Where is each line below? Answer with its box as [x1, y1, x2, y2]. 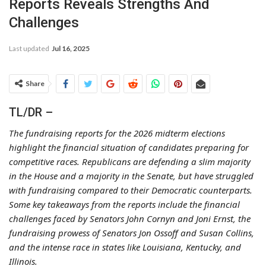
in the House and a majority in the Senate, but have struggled [9, 169, 254, 182]
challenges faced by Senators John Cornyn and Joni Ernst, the [9, 212, 251, 224]
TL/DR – [9, 104, 53, 119]
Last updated [9, 43, 50, 53]
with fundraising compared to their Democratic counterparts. [9, 183, 252, 196]
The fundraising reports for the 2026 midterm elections [9, 126, 225, 139]
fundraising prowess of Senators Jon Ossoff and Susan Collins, [9, 226, 254, 239]
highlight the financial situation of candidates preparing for [9, 141, 249, 153]
